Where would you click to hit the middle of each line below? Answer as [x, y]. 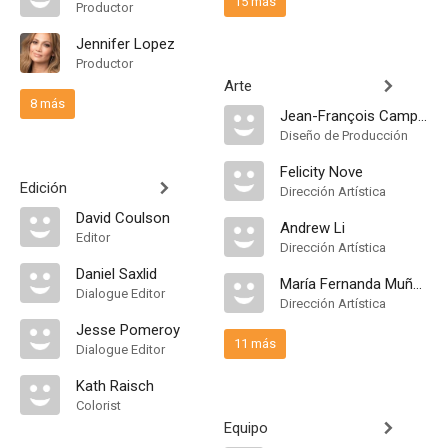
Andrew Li [312, 228]
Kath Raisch [115, 386]
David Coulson [123, 218]
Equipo [246, 428]
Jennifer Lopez [125, 44]
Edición [43, 188]
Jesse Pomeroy [128, 330]
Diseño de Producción [344, 135]
